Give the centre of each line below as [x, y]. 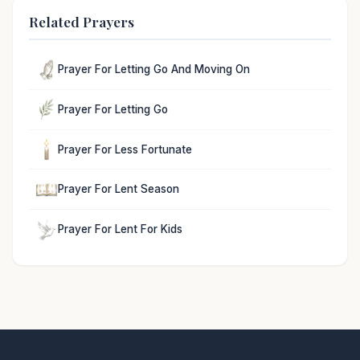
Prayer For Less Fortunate [125, 149]
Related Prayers [82, 21]
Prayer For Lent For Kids [120, 229]
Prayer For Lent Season [119, 189]
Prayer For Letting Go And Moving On [154, 70]
